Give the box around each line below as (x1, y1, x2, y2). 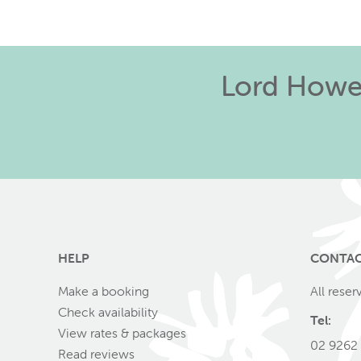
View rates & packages (58, 324, 186, 341)
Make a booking (58, 282, 149, 299)
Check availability (58, 303, 158, 320)
